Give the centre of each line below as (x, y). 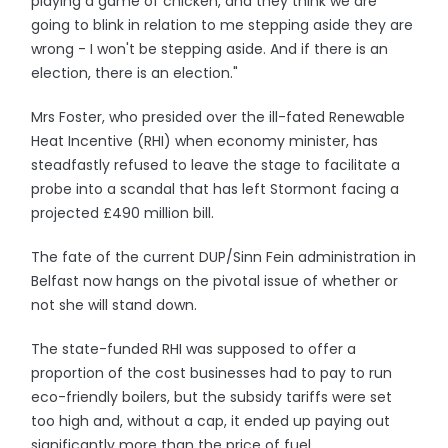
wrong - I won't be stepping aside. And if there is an (210, 49)
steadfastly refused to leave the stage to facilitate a (216, 165)
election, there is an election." (135, 73)
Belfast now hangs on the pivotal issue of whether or (215, 281)
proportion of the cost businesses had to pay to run (212, 373)
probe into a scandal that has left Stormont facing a (215, 189)
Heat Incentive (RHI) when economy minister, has (205, 141)
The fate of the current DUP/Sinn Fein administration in (224, 257)
